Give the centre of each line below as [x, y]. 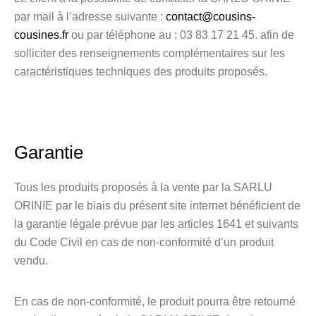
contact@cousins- [211, 17]
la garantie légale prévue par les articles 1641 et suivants [156, 224]
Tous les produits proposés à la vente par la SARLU [143, 187]
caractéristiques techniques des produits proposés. [141, 72]
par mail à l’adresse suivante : [90, 17]
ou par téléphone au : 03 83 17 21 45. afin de [181, 35]
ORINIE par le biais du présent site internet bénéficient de [157, 206]
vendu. [31, 261]
